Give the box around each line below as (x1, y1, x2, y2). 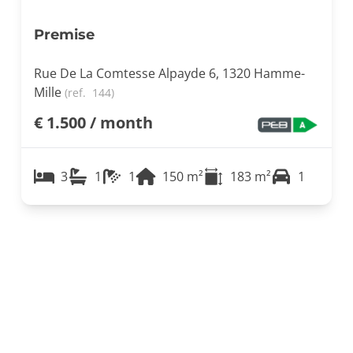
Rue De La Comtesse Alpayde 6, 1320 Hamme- (33, 64, 305, 82)
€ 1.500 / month (33, 111, 153, 133)
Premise (33, 24, 95, 43)
